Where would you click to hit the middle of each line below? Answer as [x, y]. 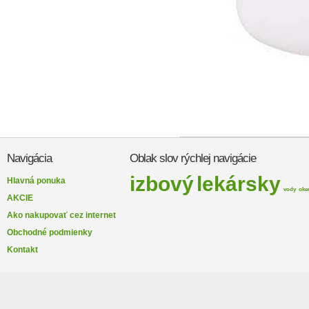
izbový [162, 184]
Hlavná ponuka [36, 181]
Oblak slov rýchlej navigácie [193, 159]
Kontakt [22, 250]
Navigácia [29, 159]
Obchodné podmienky [50, 233]
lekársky [239, 184]
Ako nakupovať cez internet [61, 216]
